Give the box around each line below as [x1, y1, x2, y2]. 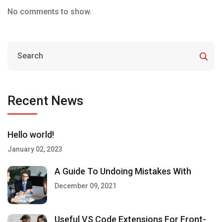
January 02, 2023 [7, 145, 62, 153]
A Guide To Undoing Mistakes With [55, 166, 191, 176]
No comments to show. [7, 6, 92, 16]
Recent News [7, 93, 83, 108]
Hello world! [7, 129, 54, 140]
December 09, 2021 [55, 181, 116, 190]
